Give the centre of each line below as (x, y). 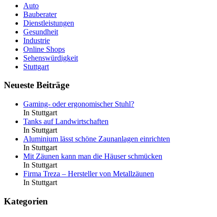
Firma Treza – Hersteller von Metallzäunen (89, 174)
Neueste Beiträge (37, 85)
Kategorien (26, 201)
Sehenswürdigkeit (51, 58)
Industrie (37, 40)
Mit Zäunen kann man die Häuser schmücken (93, 156)
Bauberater (40, 14)
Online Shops (44, 49)
